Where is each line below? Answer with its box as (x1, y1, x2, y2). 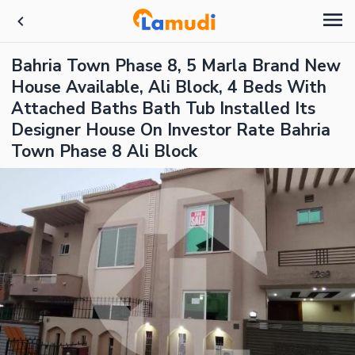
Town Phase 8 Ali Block (11, 140, 197, 162)
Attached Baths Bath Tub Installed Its (11, 97, 315, 120)
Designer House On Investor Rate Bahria (11, 119, 330, 141)
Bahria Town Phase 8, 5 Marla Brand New (11, 55, 341, 77)
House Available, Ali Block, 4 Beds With (11, 76, 326, 98)
